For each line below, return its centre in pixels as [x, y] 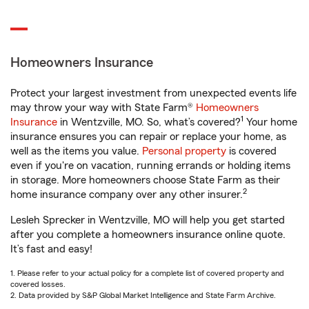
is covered [251, 151]
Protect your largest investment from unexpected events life [153, 93]
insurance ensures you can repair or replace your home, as [148, 137]
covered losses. [38, 285]
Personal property [184, 151]
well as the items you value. [76, 151]
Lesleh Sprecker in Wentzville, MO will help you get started [148, 220]
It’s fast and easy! [51, 249]
